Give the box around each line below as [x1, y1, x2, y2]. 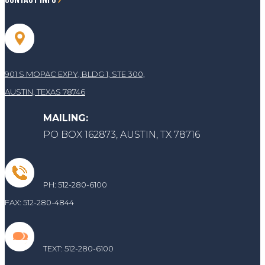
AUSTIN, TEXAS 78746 [5, 87, 85, 97]
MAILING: [43, 112, 88, 124]
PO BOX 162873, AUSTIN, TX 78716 [43, 129, 200, 141]
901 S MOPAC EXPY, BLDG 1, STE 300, [5, 69, 145, 79]
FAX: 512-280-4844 [5, 198, 74, 208]
